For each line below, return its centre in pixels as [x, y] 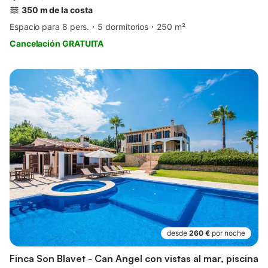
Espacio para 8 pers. [50, 27]
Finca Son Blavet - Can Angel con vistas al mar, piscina [134, 259]
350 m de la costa [57, 10]
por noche [229, 233]
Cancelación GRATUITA [57, 44]
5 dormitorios [123, 27]
